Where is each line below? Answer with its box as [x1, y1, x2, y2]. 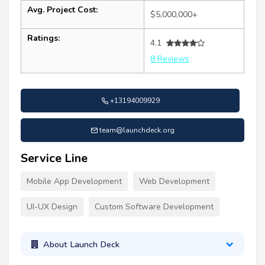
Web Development [139, 176, 209, 188]
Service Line [21, 150, 88, 167]
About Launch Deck [43, 238, 119, 250]
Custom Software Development [95, 201, 214, 213]
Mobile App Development [27, 176, 122, 188]
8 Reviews [150, 53, 189, 65]
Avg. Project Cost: [27, 4, 98, 16]
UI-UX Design [27, 201, 77, 213]
